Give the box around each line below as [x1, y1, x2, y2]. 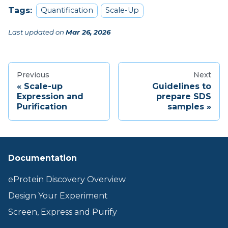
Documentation [8, 153, 77, 163]
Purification [17, 101, 67, 111]
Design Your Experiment [8, 191, 108, 201]
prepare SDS [156, 91, 211, 101]
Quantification [41, 6, 93, 15]
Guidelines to [152, 81, 211, 91]
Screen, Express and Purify [8, 207, 117, 217]
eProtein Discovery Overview [8, 175, 126, 184]
